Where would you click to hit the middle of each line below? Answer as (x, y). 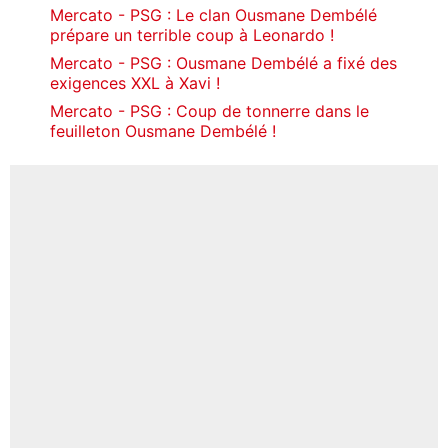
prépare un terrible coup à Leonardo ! (192, 34)
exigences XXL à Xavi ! (135, 82)
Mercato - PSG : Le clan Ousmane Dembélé (213, 14)
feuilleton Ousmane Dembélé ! (163, 130)
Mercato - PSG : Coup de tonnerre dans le (209, 110)
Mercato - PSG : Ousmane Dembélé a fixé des (223, 62)
